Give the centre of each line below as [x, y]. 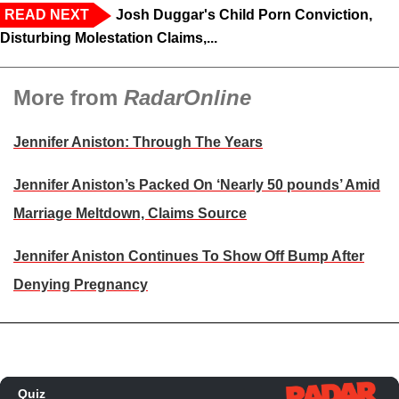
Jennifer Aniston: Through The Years [138, 142]
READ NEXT [47, 14]
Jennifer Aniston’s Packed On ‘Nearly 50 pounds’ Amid [197, 184]
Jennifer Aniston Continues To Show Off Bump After [189, 256]
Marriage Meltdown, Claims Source [130, 213]
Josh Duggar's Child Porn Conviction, [244, 14]
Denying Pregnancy [81, 284]
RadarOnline [187, 97]
